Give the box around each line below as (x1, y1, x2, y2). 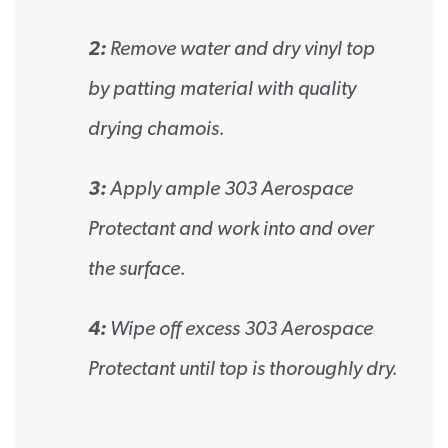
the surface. (88, 255, 186, 280)
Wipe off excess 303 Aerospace (106, 315, 373, 340)
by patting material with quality (88, 75, 356, 100)
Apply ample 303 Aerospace (106, 175, 353, 200)
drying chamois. (88, 115, 225, 140)
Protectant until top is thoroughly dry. (88, 355, 398, 380)
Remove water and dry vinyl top (106, 35, 375, 60)
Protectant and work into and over (88, 215, 374, 240)
